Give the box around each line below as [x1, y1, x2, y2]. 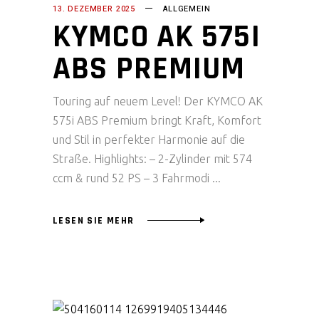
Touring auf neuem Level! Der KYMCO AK [53, 95, 263, 108]
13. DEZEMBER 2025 [53, 3, 136, 16]
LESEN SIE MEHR [53, 214, 135, 227]
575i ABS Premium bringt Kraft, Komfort [53, 114, 261, 127]
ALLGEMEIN [163, 3, 211, 16]
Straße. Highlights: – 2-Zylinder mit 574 [53, 152, 252, 166]
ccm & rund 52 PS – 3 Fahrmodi [53, 172, 212, 185]
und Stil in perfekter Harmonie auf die [53, 133, 245, 147]
